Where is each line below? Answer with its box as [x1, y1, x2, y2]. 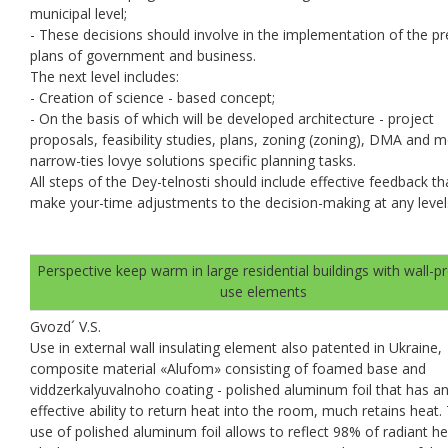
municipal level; [30, 3, 127, 23]
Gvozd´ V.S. [30, 316, 101, 336]
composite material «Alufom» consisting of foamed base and [30, 358, 426, 378]
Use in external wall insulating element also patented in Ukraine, [30, 337, 442, 357]
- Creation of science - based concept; [30, 87, 275, 107]
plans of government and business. [30, 45, 256, 65]
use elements [219, 281, 307, 301]
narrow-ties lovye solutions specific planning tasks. [30, 150, 356, 170]
